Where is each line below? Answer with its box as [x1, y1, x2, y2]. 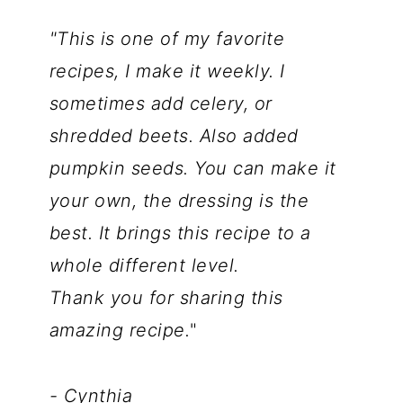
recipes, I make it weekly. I [49, 60, 285, 83]
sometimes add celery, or [49, 93, 273, 115]
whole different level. [49, 255, 239, 277]
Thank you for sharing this [49, 287, 283, 309]
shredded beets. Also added [49, 125, 299, 148]
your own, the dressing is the [49, 190, 309, 212]
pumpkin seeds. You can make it [49, 157, 336, 180]
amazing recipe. [49, 319, 191, 342]
